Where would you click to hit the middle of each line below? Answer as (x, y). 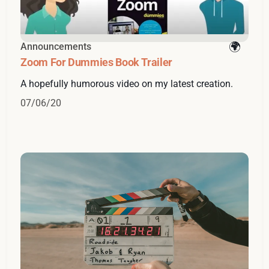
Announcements (56, 47)
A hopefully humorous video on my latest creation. (127, 84)
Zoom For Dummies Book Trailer (96, 62)
